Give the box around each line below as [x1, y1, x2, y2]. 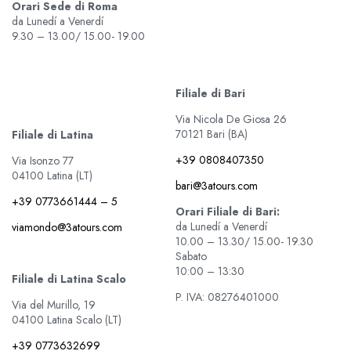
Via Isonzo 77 [12, 153, 74, 169]
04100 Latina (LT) [12, 168, 96, 184]
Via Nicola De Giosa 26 [175, 111, 287, 128]
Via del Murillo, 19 [12, 297, 96, 313]
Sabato [175, 248, 207, 265]
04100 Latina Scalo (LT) [12, 312, 121, 328]
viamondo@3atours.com [12, 219, 122, 236]
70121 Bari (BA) [175, 126, 248, 143]
